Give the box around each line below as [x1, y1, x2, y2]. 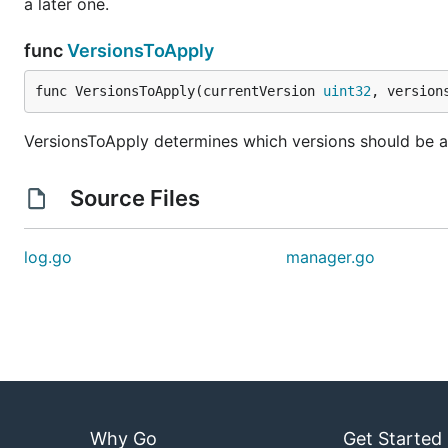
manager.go [286, 247, 376, 267]
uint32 [323, 83, 371, 99]
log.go [24, 247, 72, 267]
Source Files [64, 185, 205, 211]
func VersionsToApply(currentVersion [35, 83, 323, 99]
